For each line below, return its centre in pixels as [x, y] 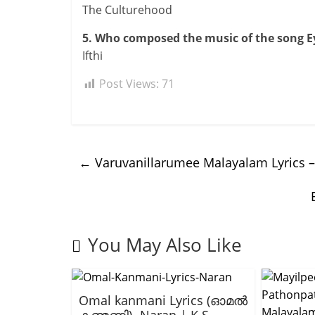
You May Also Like [165, 245]
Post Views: [129, 84]
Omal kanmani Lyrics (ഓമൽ [163, 300]
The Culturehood [127, 10]
